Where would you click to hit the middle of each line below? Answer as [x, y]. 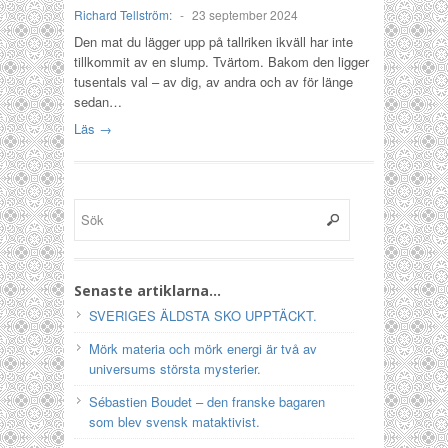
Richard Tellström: [123, 14]
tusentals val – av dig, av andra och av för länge [213, 81]
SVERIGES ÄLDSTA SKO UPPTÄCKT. [203, 315]
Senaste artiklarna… [147, 290]
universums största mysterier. [175, 368]
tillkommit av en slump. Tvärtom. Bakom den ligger [221, 61]
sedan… [98, 101]
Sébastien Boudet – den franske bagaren [207, 401]
